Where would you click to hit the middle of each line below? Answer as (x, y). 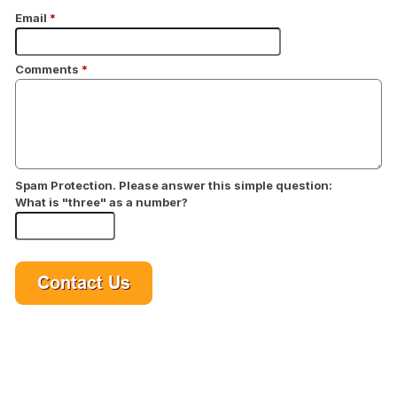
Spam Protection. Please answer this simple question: (174, 185)
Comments (48, 69)
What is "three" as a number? (101, 202)
